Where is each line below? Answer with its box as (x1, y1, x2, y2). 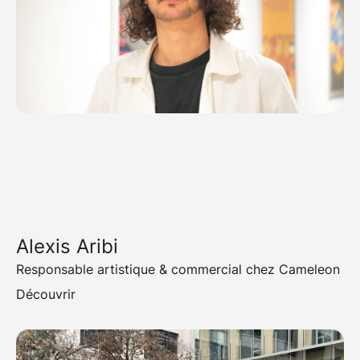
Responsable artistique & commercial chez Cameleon (16, 261, 340, 278)
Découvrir (16, 286, 76, 303)
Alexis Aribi (16, 235, 118, 259)
